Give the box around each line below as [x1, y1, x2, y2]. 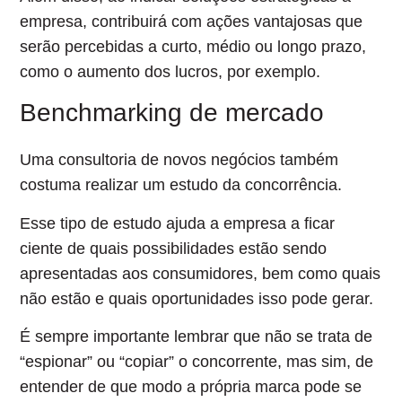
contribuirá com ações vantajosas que [92, 12, 363, 31]
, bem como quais [253, 264, 381, 283]
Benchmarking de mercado [20, 99, 325, 127]
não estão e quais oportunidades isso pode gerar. [20, 289, 379, 308]
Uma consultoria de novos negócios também [20, 151, 339, 170]
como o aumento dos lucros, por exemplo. [20, 62, 326, 81]
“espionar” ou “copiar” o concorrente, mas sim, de [20, 352, 374, 371]
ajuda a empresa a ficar [166, 214, 336, 232]
